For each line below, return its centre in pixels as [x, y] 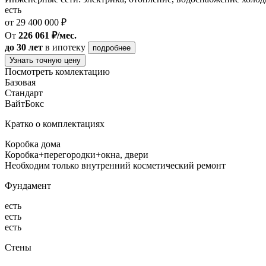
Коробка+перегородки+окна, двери [77, 154]
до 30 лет [24, 47]
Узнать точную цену [45, 60]
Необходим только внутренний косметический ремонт [115, 165]
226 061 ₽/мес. [47, 35]
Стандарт [24, 93]
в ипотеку [65, 47]
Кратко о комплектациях [55, 123]
